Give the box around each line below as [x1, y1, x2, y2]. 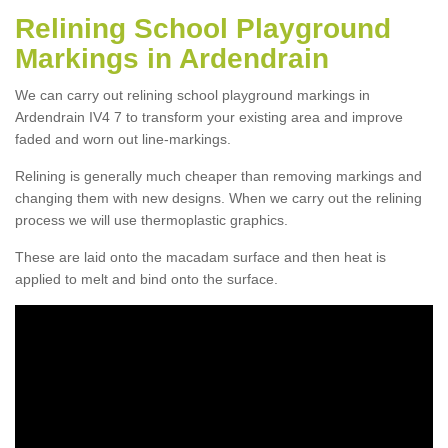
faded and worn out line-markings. [15, 130, 231, 147]
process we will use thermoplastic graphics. [15, 211, 288, 228]
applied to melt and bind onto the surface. [15, 270, 278, 287]
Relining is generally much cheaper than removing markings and [15, 167, 422, 184]
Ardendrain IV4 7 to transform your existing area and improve [15, 108, 403, 125]
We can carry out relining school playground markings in [15, 86, 370, 103]
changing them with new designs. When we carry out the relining [15, 189, 422, 206]
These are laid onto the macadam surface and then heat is [15, 248, 386, 265]
